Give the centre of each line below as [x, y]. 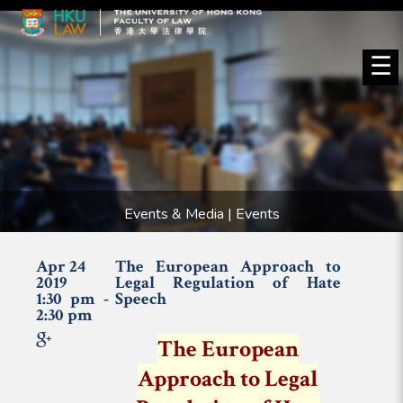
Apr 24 [61, 267]
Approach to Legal [228, 379]
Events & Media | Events [201, 214]
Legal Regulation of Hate [228, 283]
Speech [141, 299]
